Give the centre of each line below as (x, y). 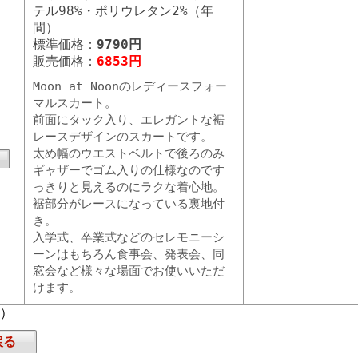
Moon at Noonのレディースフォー (130, 86)
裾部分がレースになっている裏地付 (129, 204)
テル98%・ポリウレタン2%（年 (123, 11)
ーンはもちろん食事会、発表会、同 (129, 254)
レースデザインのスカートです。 (123, 137)
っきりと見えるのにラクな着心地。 (129, 187)
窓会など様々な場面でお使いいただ (129, 271)
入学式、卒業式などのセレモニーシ (129, 237)
